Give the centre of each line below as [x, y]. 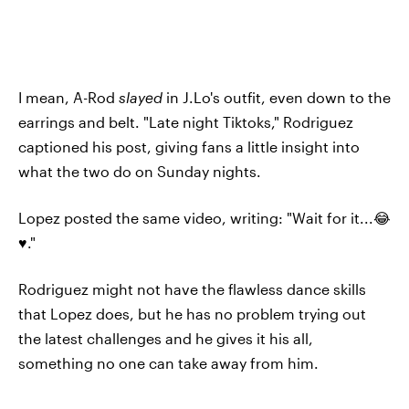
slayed [141, 97]
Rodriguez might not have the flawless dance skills [192, 289]
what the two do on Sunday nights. [140, 171]
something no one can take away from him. [168, 363]
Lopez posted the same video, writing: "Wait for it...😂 [204, 218]
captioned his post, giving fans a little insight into [189, 147]
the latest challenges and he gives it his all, [166, 338]
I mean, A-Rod [68, 97]
